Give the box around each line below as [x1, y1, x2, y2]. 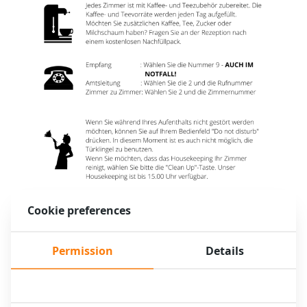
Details [206, 243, 244, 258]
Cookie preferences [27, 203, 131, 219]
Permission [51, 243, 113, 258]
